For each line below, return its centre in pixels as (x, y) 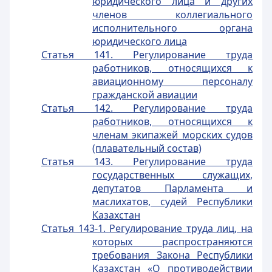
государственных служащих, (172, 175)
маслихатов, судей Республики (172, 202)
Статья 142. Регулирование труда (147, 108)
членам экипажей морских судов (172, 135)
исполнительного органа (172, 28)
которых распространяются (172, 242)
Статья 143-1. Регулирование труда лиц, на (147, 228)
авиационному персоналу (172, 81)
